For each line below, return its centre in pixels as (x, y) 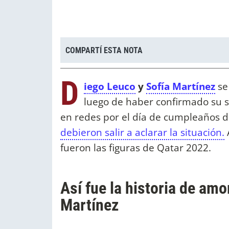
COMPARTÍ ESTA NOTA (104, 50)
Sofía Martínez (181, 86)
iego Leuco (110, 86)
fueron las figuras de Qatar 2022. (137, 148)
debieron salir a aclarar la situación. (142, 132)
